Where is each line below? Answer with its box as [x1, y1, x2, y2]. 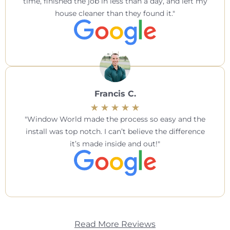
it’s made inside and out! [70, 139, 158, 149]
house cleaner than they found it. [55, 8, 172, 18]
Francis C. [94, 89, 136, 99]
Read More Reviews [74, 219, 156, 229]
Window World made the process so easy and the [27, 114, 205, 124]
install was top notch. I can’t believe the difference [25, 127, 205, 137]
